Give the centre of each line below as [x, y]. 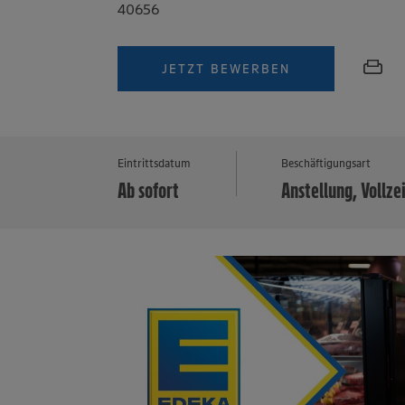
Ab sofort [149, 190]
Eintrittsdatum [155, 163]
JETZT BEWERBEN [226, 69]
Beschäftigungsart [326, 163]
